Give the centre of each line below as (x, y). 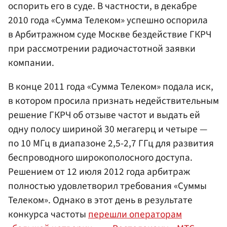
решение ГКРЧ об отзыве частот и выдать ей (104, 115)
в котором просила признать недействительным (113, 101)
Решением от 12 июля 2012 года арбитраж (99, 172)
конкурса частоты (48, 215)
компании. (31, 63)
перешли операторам (135, 215)
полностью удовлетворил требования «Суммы (107, 186)
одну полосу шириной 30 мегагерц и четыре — (108, 129)
